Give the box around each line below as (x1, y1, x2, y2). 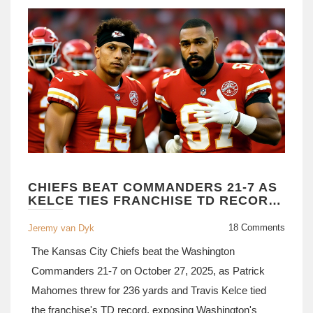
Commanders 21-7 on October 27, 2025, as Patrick (31, 265, 265, 277)
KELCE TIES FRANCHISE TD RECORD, (28, 194, 282, 208)
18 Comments (228, 222, 285, 233)
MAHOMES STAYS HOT (28, 207, 179, 221)
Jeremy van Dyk (28, 223, 94, 233)
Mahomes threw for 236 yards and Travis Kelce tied (31, 284, 266, 296)
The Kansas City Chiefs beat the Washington (31, 245, 235, 257)
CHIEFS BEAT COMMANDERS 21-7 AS (28, 180, 277, 194)
